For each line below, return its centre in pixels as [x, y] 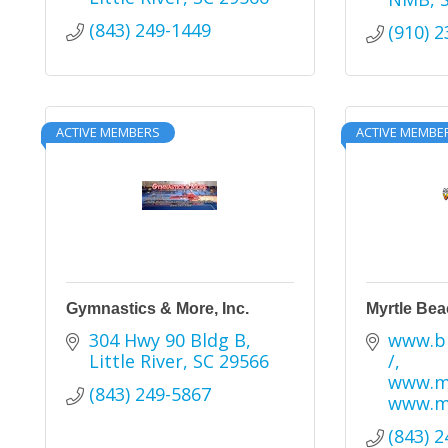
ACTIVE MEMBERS [108, 132]
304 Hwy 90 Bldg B [167, 340]
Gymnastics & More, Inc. [157, 308]
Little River [135, 361]
